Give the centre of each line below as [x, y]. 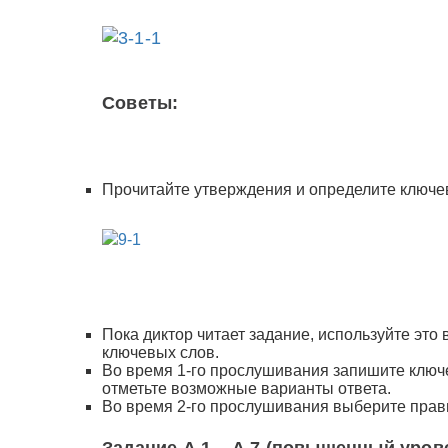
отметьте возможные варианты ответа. [246, 388]
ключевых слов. [160, 352]
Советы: [140, 103]
